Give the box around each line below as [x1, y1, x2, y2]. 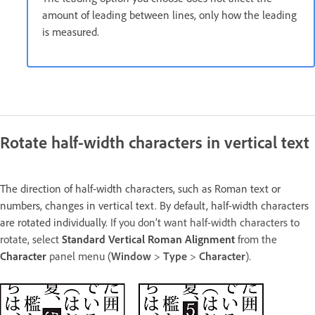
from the [235, 232, 277, 246]
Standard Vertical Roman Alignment [62, 232, 235, 246]
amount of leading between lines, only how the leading [42, 8, 297, 22]
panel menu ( [46, 249, 111, 263]
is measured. [42, 25, 99, 39]
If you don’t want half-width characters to [110, 215, 300, 229]
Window [111, 249, 154, 263]
